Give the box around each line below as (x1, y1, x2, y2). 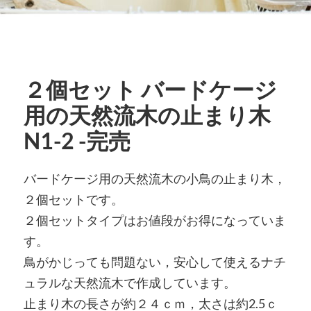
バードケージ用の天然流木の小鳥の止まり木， (23, 171, 286, 186)
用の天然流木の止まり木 (23, 102, 271, 128)
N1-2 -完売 (23, 128, 131, 154)
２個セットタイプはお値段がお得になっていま (23, 212, 286, 228)
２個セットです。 (23, 192, 124, 207)
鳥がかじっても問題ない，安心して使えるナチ (23, 254, 286, 269)
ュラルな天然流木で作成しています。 (23, 275, 236, 290)
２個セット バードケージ (23, 76, 277, 103)
